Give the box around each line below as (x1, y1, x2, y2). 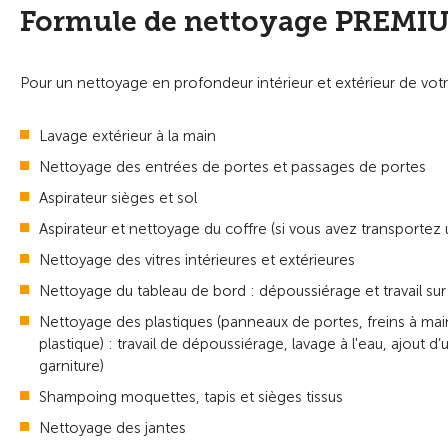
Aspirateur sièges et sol (39, 188, 197, 207)
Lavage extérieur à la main (39, 126, 216, 145)
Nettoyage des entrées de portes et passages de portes (39, 157, 426, 176)
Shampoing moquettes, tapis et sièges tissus (39, 387, 343, 406)
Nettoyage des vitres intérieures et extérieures (39, 250, 355, 269)
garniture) (39, 356, 104, 375)
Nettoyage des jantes (39, 418, 186, 437)
